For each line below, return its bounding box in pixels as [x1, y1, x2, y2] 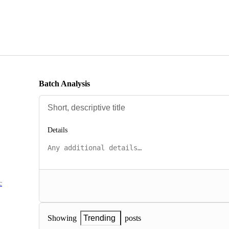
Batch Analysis [39, 79, 90, 88]
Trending [83, 214, 116, 223]
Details [48, 126, 67, 134]
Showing [48, 214, 77, 223]
